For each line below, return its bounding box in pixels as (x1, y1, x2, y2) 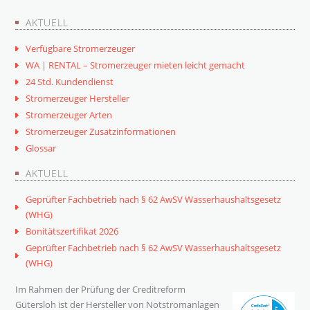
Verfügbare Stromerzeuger (26, 42, 136, 55)
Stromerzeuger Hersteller (26, 92, 130, 105)
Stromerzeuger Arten (26, 109, 113, 122)
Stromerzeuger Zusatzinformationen (26, 125, 176, 138)
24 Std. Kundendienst (26, 75, 114, 89)
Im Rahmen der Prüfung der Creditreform (15, 283, 186, 296)
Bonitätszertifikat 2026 (26, 225, 119, 238)
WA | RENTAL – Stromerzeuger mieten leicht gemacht (26, 59, 246, 72)
